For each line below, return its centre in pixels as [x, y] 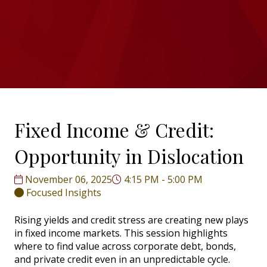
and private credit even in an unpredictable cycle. [122, 259]
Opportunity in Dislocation [129, 156]
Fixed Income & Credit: [114, 129]
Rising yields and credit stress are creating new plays [131, 220]
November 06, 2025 [67, 179]
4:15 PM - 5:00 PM [162, 179]
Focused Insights [64, 192]
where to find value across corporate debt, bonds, [125, 246]
